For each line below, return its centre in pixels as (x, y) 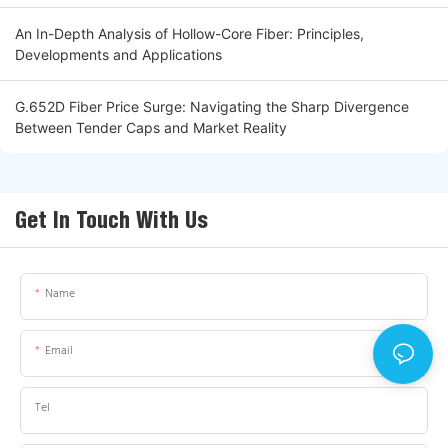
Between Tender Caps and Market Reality (151, 128)
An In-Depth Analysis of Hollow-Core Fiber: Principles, (189, 34)
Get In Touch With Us (111, 220)
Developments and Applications (118, 55)
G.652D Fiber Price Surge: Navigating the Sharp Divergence (212, 107)
